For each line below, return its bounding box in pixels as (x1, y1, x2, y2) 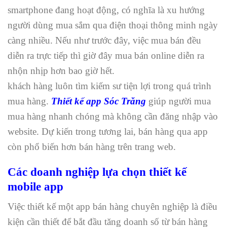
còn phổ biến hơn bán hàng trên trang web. (8, 141, 176, 152)
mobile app (8, 180, 63, 194)
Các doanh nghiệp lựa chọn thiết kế (8, 165, 186, 179)
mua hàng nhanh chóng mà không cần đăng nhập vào (8, 110, 218, 122)
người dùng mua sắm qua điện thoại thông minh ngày (8, 19, 218, 30)
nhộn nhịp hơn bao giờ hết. (8, 65, 115, 76)
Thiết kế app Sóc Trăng (51, 95, 146, 106)
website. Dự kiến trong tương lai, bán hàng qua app (8, 126, 208, 137)
